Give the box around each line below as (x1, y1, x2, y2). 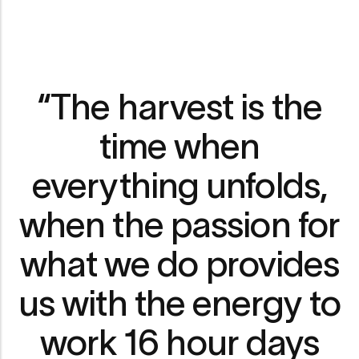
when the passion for (18, 204, 341, 244)
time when (99, 125, 260, 166)
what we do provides (19, 243, 340, 284)
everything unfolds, (32, 164, 327, 205)
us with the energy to (18, 282, 341, 323)
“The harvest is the (37, 86, 322, 127)
